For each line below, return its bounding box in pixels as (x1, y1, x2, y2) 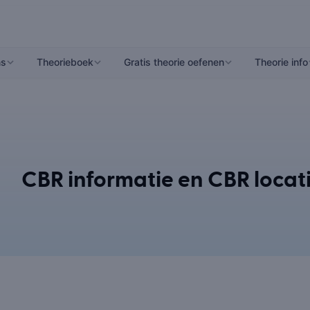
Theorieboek (37, 56, 93, 68)
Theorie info (255, 56, 308, 68)
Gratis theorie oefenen (124, 56, 224, 68)
